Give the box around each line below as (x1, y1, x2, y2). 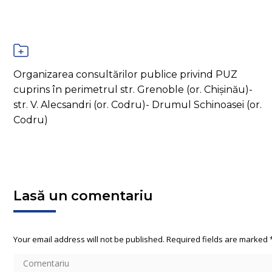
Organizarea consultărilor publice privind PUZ (13, 68, 237, 80)
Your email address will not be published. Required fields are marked (13, 233, 270, 245)
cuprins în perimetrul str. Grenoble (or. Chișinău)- (13, 83, 253, 95)
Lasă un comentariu (13, 187, 153, 204)
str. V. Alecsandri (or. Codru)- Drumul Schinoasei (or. (13, 98, 262, 110)
